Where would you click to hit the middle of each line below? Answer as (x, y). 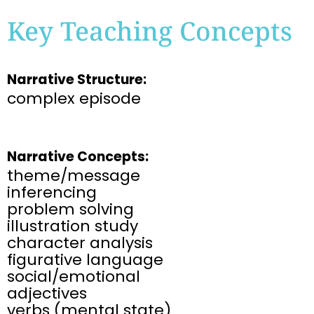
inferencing (52, 193)
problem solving (70, 210)
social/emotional (74, 277)
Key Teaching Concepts (150, 31)
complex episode (74, 99)
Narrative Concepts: (78, 157)
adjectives (47, 294)
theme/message (74, 176)
